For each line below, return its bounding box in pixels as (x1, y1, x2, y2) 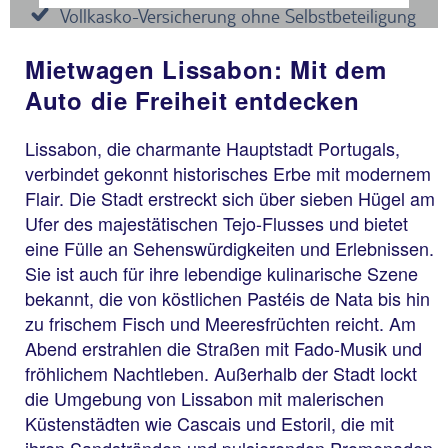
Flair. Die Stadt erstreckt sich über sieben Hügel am (25, 185, 435, 211)
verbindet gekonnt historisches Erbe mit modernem (25, 160, 431, 186)
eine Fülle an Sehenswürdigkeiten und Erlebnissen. (25, 235, 434, 261)
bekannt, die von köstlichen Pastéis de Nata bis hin (25, 285, 430, 311)
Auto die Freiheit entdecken (25, 83, 360, 117)
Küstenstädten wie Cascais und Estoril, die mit (25, 410, 394, 436)
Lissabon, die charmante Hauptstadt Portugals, (25, 135, 400, 161)
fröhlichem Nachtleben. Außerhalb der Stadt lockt (25, 360, 417, 386)
